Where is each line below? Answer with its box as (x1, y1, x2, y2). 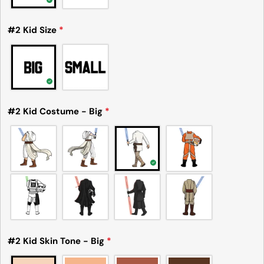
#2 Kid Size (7, 24, 59, 37)
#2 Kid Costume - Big (7, 105, 105, 118)
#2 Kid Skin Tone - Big (7, 235, 107, 247)
